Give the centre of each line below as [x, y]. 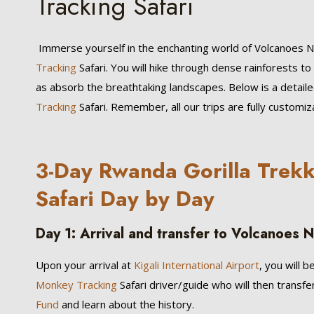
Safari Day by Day [125, 199]
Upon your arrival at [84, 265]
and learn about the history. [127, 304]
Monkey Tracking [77, 285]
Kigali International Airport [196, 265]
